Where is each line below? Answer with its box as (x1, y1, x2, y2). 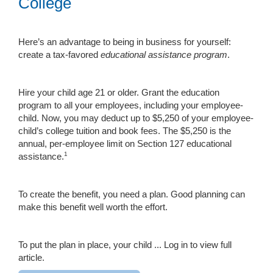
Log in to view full (164, 239, 232, 250)
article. (18, 252, 44, 263)
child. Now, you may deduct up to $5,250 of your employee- (18, 113, 253, 123)
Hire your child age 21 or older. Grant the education (18, 87, 219, 97)
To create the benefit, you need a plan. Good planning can (18, 189, 245, 199)
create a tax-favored (18, 49, 101, 60)
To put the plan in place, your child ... (18, 239, 164, 250)
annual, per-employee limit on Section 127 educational (18, 138, 232, 149)
